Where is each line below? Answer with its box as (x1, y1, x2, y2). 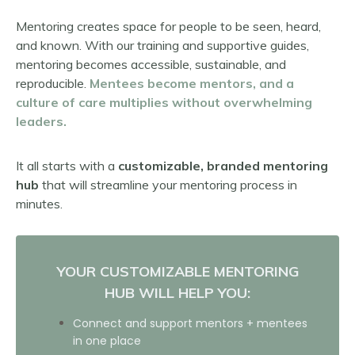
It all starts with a (16, 158, 115, 174)
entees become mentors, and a (100, 75, 294, 92)
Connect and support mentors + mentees (73, 315, 307, 332)
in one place (73, 333, 141, 349)
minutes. (16, 196, 66, 212)
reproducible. (16, 75, 90, 92)
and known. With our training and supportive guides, (16, 37, 309, 54)
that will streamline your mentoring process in (42, 177, 297, 193)
